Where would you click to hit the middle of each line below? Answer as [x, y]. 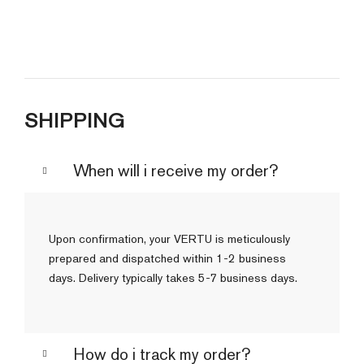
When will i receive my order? [175, 171]
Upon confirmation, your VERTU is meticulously [169, 239]
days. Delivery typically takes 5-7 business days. [173, 278]
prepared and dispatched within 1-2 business [167, 258]
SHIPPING [74, 121]
